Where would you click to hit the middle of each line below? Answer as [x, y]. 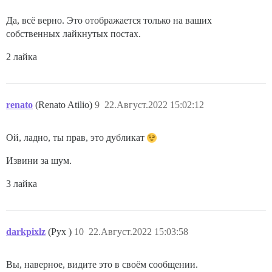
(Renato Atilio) [65, 105]
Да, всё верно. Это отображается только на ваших [109, 21]
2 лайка [22, 57]
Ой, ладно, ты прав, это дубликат [76, 138]
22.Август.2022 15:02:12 [154, 105]
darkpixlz [26, 232]
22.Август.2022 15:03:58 [138, 232]
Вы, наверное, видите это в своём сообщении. [102, 265]
